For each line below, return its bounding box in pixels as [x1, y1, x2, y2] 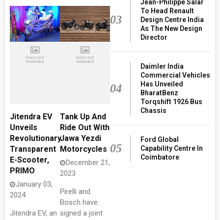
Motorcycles [60, 144, 107, 154]
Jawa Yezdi [60, 134, 101, 143]
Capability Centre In [140, 144, 203, 152]
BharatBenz [140, 88, 178, 97]
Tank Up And [60, 112, 106, 121]
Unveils [10, 123, 37, 132]
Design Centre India [140, 15, 204, 24]
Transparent [10, 144, 56, 154]
